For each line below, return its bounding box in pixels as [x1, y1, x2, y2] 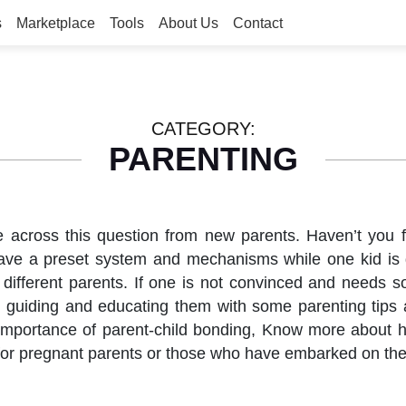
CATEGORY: [150, 119, 256, 139]
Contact [233, 15, 283, 31]
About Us [159, 15, 218, 31]
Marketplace [16, 15, 95, 31]
